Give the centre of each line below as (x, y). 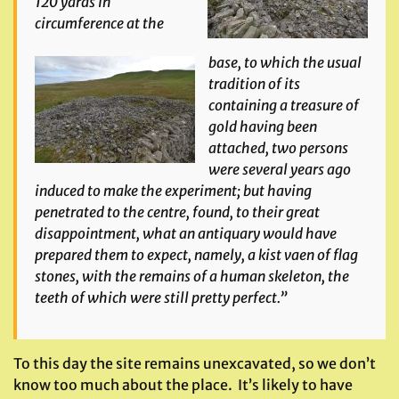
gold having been (263, 126)
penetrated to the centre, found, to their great (177, 212)
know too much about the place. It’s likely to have (183, 385)
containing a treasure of (284, 105)
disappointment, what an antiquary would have (186, 233)
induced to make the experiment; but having (173, 191)
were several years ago (280, 169)
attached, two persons (278, 148)
